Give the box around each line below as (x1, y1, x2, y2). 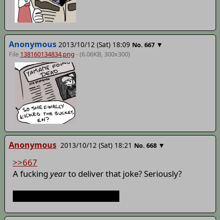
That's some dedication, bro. (12, 191, 119, 202)
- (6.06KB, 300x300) (74, 49, 130, 58)
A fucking (12, 168, 50, 180)
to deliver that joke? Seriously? (66, 168, 182, 180)
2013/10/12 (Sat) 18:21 (60, 140, 132, 150)
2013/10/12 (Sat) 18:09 (58, 39, 130, 49)
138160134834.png (20, 49, 75, 58)
